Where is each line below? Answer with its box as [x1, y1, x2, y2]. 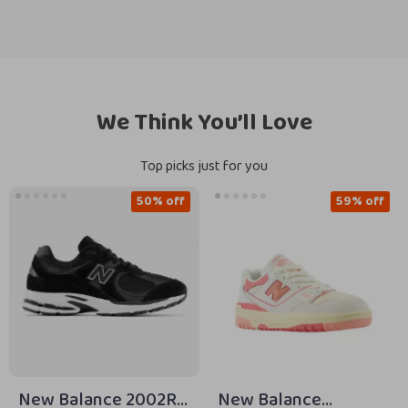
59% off [336, 191, 384, 211]
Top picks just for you [140, 155, 268, 178]
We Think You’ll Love [96, 104, 312, 141]
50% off [137, 191, 185, 211]
